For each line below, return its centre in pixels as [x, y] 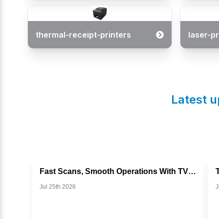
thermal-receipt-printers [83, 35]
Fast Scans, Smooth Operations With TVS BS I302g [192, 171]
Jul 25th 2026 [58, 187]
